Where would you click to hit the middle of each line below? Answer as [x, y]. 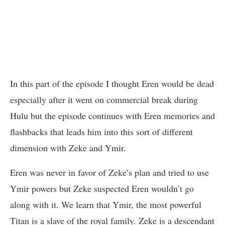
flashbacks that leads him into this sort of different [101, 131]
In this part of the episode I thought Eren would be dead [112, 83]
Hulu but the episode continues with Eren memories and [113, 115]
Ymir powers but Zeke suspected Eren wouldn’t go [102, 188]
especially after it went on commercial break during [104, 99]
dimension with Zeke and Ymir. [68, 147]
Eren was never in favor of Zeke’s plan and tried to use [109, 172]
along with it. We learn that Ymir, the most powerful [106, 204]
